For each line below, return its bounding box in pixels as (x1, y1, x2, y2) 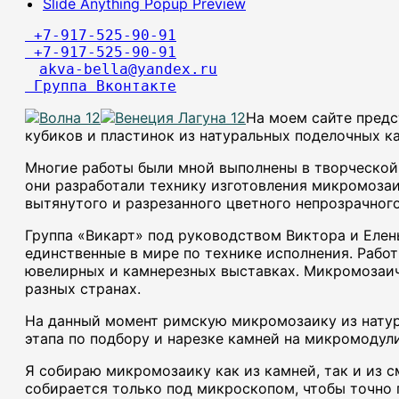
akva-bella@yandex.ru (39, 60, 217, 77)
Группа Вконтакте (25, 77, 176, 94)
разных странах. (25, 279, 141, 297)
